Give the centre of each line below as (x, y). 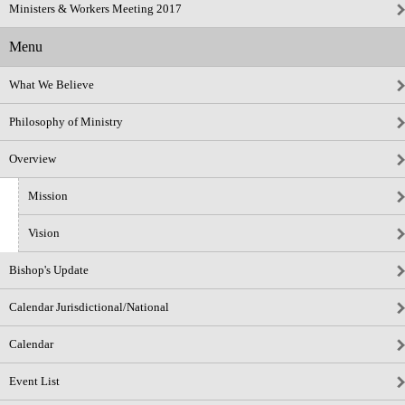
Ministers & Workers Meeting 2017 (95, 9)
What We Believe (52, 85)
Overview (33, 159)
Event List (34, 381)
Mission (48, 196)
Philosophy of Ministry (66, 122)
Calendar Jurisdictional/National (89, 307)
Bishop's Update (49, 270)
